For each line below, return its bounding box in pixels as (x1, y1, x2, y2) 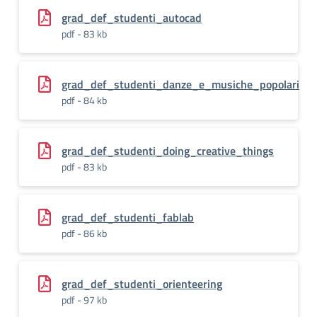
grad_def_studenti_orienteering (62, 275, 222, 292)
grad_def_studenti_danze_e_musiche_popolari (62, 76, 299, 93)
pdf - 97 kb (62, 292, 107, 307)
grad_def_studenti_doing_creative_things (62, 142, 274, 159)
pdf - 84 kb (62, 93, 107, 108)
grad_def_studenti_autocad (62, 9, 202, 26)
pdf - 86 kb (62, 226, 107, 241)
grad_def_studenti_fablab (62, 209, 194, 226)
